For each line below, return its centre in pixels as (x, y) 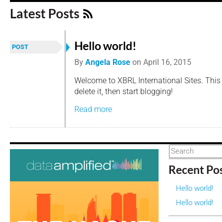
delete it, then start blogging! (124, 91)
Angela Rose (108, 62)
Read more (93, 110)
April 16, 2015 (166, 62)
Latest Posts (46, 13)
